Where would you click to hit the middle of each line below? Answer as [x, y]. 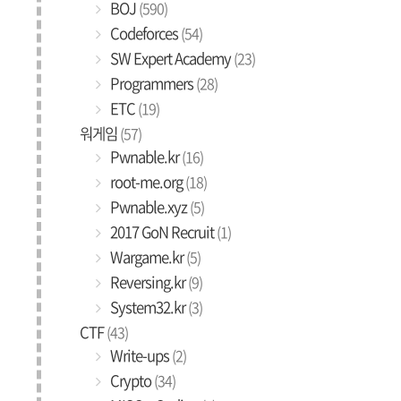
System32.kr [148, 307]
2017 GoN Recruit [162, 232]
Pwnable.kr [145, 157]
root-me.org [146, 182]
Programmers [152, 83]
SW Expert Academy [171, 58]
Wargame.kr [147, 257]
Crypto [131, 380]
